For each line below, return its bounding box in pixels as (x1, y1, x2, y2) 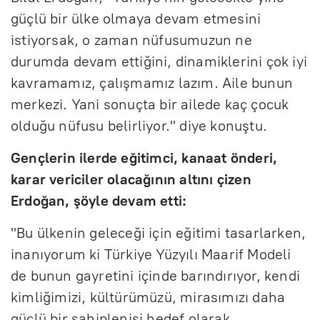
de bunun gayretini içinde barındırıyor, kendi (11, 266, 301, 284)
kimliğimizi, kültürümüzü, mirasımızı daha (11, 288, 286, 306)
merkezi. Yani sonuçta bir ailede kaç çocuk (11, 95, 289, 113)
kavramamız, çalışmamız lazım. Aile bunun (11, 74, 294, 91)
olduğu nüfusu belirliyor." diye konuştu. (11, 116, 268, 134)
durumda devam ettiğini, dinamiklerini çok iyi (11, 52, 308, 70)
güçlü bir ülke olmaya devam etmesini (11, 9, 261, 27)
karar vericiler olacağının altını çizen (11, 170, 251, 188)
